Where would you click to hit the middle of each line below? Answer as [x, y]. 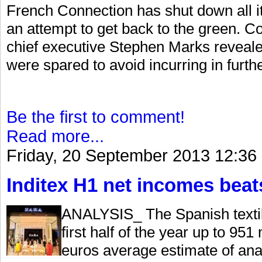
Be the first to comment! [96, 117]
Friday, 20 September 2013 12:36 [132, 156]
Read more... [55, 137]
